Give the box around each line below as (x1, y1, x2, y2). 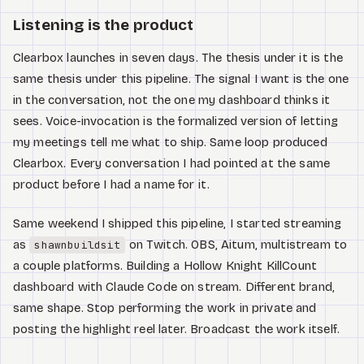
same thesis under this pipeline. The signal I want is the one (13, 71, 349, 86)
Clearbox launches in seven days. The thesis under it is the (13, 50, 343, 65)
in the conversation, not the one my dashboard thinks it (13, 92, 331, 107)
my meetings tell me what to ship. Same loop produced (13, 134, 327, 149)
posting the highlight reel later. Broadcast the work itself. (13, 322, 340, 337)
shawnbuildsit (34, 238, 121, 253)
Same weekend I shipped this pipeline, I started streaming (13, 216, 342, 232)
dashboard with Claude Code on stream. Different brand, (13, 279, 336, 295)
